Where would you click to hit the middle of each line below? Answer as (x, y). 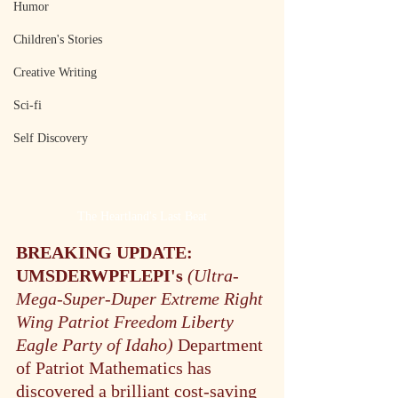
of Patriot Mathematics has (116, 367)
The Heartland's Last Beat (142, 216)
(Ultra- (213, 275)
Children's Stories (58, 40)
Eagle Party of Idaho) (97, 344)
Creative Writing (55, 72)
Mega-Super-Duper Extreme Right (142, 298)
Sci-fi (28, 105)
